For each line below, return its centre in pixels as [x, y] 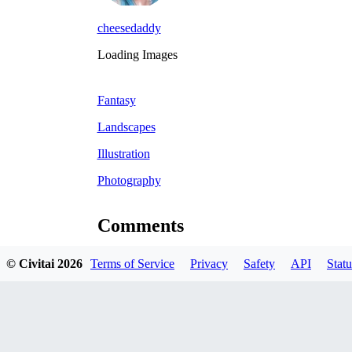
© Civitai [32, 263]
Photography [129, 180]
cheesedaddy [129, 27]
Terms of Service [132, 263]
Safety [259, 263]
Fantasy [116, 100]
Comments [140, 226]
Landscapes [126, 126]
